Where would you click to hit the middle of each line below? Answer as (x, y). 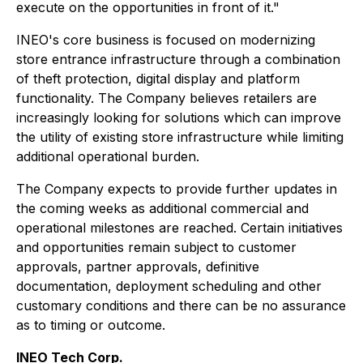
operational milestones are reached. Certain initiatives (179, 228)
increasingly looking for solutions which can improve (179, 117)
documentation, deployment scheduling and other (169, 286)
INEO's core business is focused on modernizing (166, 40)
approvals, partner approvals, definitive (138, 267)
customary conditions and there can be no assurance (181, 305)
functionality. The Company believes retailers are (167, 98)
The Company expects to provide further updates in (177, 189)
